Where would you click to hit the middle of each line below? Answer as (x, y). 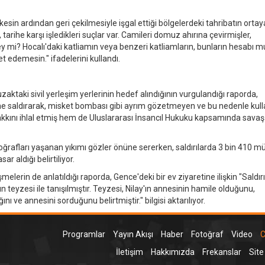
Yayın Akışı (133, 235)
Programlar (84, 235)
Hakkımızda (172, 252)
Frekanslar (222, 252)
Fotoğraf (207, 235)
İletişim (129, 252)
